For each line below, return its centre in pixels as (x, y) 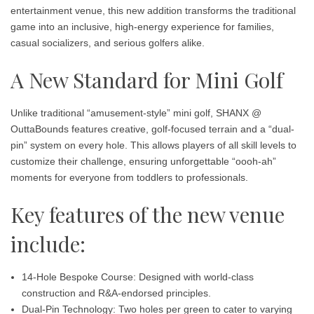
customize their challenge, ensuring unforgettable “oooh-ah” (143, 161)
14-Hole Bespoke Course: (79, 277)
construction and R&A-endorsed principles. (116, 293)
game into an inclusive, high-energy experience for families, (142, 27)
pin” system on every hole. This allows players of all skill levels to (153, 145)
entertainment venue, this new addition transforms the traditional (153, 11)
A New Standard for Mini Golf (147, 80)
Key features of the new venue (148, 214)
